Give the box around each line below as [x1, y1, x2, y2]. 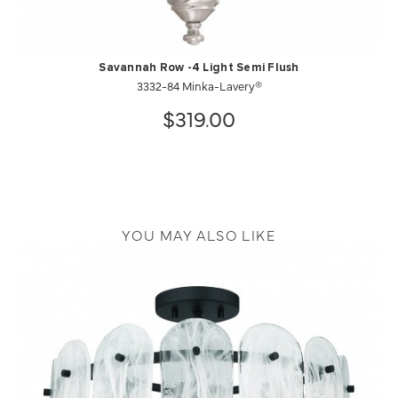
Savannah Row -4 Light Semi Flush [99, 62, 299, 75]
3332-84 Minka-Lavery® [136, 77, 262, 94]
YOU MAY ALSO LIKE [122, 225, 276, 245]
